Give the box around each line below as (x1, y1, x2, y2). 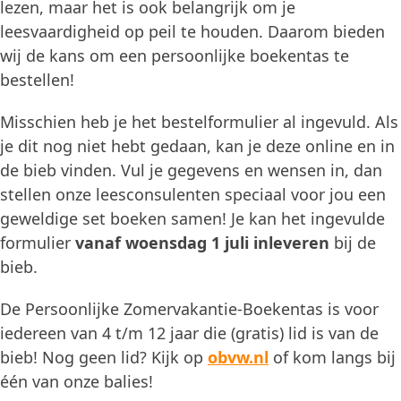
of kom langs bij (269, 346, 396, 368)
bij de (334, 231, 376, 253)
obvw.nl (208, 346, 269, 368)
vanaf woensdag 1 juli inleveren (75, 231, 334, 253)
